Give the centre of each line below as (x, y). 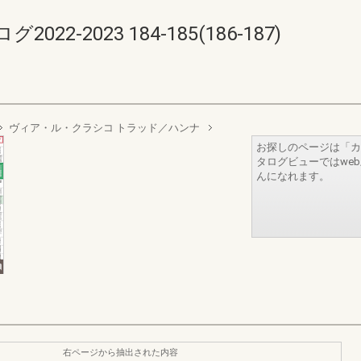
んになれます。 (293, 176)
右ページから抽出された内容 (120, 352)
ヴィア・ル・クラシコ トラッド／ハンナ (104, 128)
